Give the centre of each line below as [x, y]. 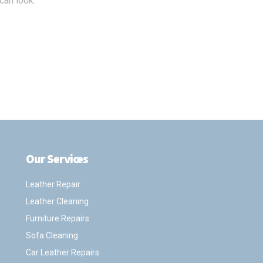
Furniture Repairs [57, 219]
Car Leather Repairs [62, 253]
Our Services [57, 159]
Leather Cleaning [57, 202]
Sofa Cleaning [52, 236]
